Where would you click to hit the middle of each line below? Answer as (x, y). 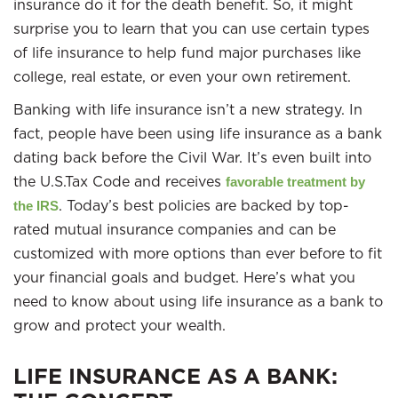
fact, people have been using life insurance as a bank (198, 133)
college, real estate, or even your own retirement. (182, 76)
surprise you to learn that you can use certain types (191, 28)
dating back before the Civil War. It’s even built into (192, 157)
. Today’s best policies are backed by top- (204, 205)
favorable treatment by (295, 182)
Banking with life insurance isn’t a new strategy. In (188, 109)
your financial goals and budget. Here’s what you (184, 277)
